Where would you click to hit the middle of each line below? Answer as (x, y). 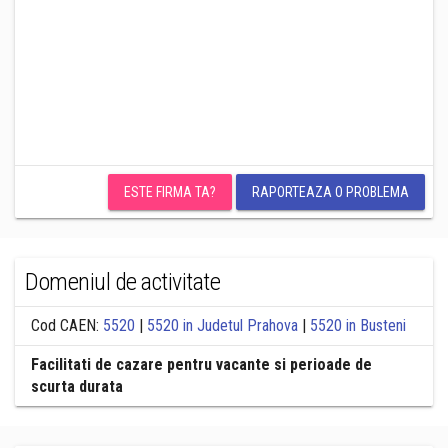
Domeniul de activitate (123, 282)
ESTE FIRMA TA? (170, 192)
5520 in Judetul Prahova (222, 325)
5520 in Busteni (358, 325)
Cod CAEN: (67, 325)
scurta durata (77, 386)
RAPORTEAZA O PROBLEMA (330, 192)
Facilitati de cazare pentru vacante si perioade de (201, 364)
